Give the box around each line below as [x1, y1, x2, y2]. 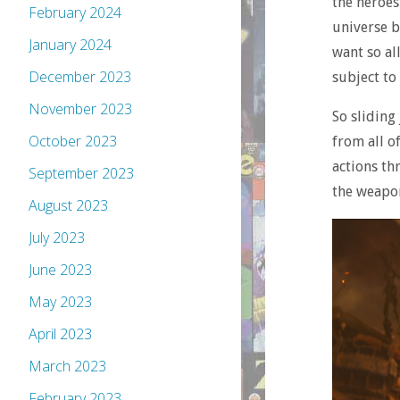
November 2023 [29, 99, 132, 120]
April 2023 [29, 324, 92, 345]
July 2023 [29, 228, 85, 248]
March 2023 [29, 356, 106, 377]
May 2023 [29, 292, 92, 312]
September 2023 [29, 163, 134, 184]
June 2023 [29, 260, 92, 280]
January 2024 [29, 35, 112, 55]
